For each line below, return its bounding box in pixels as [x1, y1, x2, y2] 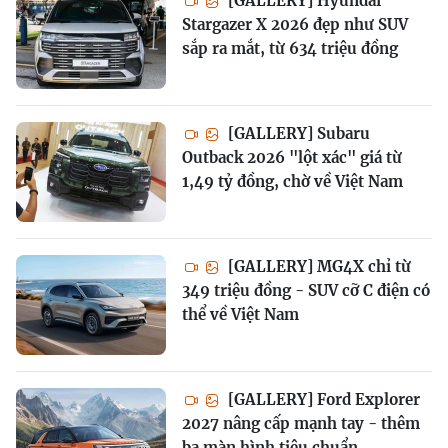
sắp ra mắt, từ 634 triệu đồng [182, 38, 398, 58]
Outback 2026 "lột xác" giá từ [182, 147, 402, 167]
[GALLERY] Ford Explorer [224, 389, 420, 409]
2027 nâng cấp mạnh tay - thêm [182, 413, 420, 433]
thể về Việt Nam [182, 304, 299, 324]
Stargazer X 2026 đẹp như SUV [182, 14, 408, 34]
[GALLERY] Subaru [224, 123, 370, 143]
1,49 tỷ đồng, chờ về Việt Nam [182, 171, 403, 191]
